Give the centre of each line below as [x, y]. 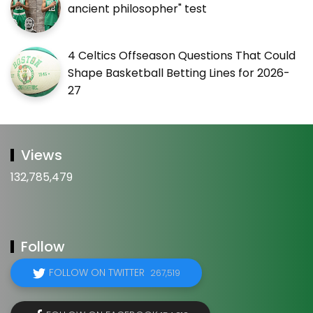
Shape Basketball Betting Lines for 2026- [179, 73]
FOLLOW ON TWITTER [100, 273]
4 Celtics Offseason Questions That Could [182, 56]
